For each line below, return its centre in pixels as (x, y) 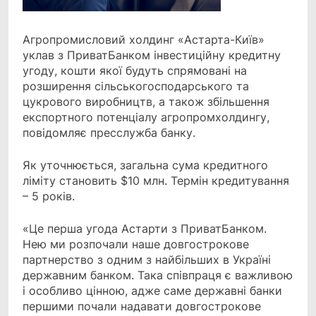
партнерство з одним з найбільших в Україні (147, 260)
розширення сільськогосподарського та (136, 86)
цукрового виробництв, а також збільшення (146, 102)
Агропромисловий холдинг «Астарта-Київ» (144, 40)
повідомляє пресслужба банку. (109, 133)
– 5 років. (49, 196)
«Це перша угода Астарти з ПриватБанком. (145, 229)
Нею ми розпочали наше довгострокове (136, 244)
